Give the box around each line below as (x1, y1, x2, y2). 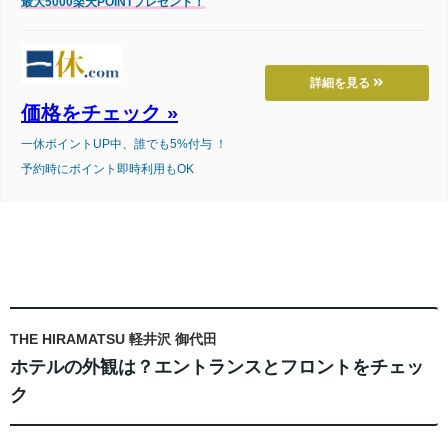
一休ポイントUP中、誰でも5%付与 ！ (21, 137, 227, 152)
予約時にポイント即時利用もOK (21, 162, 194, 177)
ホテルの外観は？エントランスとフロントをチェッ (10, 357, 424, 378)
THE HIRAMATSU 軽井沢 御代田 (10, 331, 217, 348)
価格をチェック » (21, 102, 178, 125)
